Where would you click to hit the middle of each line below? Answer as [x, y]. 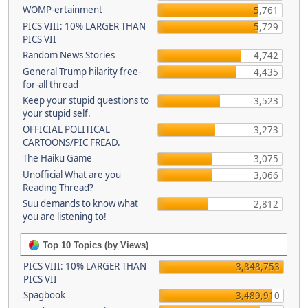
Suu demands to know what [80, 203]
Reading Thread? [58, 188]
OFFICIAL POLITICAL [66, 129]
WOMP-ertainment [62, 10]
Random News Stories [68, 55]
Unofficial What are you [71, 175]
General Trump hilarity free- [81, 71]
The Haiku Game [57, 158]
